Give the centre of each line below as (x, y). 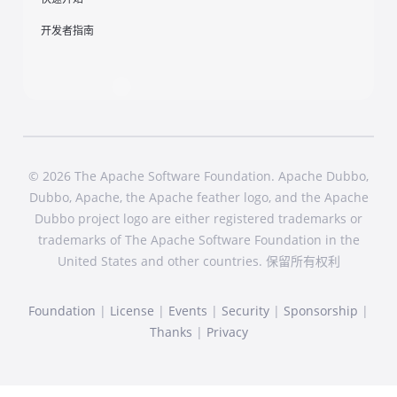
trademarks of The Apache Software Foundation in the (198, 239)
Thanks (171, 331)
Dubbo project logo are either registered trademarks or (198, 218)
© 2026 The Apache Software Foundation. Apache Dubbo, (198, 175)
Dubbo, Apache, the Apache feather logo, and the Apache (198, 197)
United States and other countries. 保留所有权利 (198, 261)
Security (245, 310)
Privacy (227, 331)
